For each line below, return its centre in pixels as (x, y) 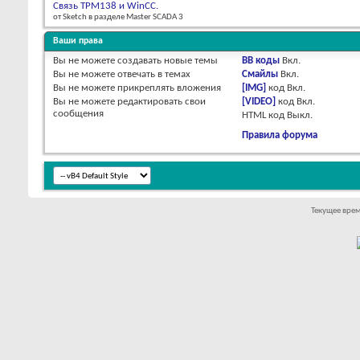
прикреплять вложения (168, 88)
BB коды (260, 61)
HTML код (264, 116)
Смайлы (260, 75)
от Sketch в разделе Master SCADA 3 (118, 18)
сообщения (78, 114)
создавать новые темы (166, 61)
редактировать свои (160, 102)
